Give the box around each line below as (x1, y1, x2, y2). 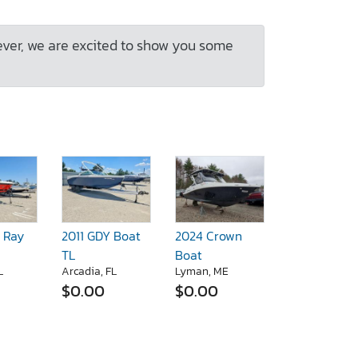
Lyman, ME (175, 263, 229, 280)
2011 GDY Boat (62, 226, 141, 246)
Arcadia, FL (62, 263, 117, 280)
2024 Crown (175, 226, 242, 246)
